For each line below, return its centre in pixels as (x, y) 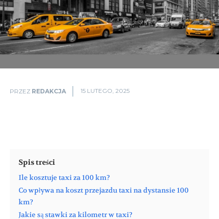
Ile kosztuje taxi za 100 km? (64, 177)
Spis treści (37, 162)
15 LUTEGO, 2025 (105, 91)
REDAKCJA (49, 91)
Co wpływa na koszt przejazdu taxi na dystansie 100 (104, 190)
